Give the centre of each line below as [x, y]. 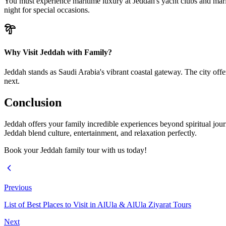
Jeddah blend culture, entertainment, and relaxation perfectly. [100, 133]
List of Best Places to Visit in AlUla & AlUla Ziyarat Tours [98, 204]
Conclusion [33, 102]
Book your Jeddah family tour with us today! [75, 150]
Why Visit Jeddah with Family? [58, 52]
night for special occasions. [47, 10]
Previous [18, 187]
